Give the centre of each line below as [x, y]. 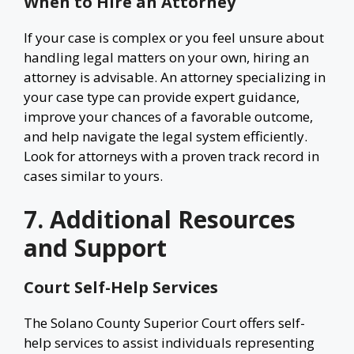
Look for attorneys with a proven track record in [171, 156]
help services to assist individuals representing [169, 343]
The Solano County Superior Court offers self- [164, 323]
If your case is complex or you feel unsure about [174, 37]
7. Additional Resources [160, 219]
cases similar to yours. [93, 175]
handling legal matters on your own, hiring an [166, 57]
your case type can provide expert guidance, [162, 96]
